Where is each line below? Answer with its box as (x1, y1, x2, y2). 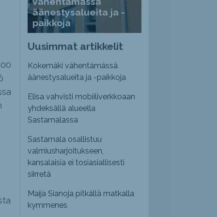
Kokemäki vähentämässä (28, 61, 118, 71)
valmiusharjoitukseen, (28, 146, 104, 156)
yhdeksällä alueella (28, 104, 96, 113)
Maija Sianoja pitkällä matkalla (28, 189, 135, 199)
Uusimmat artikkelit (28, 40, 124, 53)
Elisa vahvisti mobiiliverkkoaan (28, 92, 136, 102)
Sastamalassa (28, 115, 78, 125)
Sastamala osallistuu (28, 135, 102, 144)
